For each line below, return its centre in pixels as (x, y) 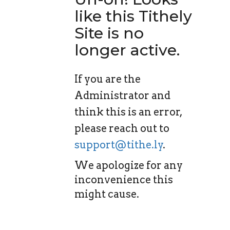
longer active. (127, 50)
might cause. (107, 194)
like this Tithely (133, 16)
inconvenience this (124, 180)
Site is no (109, 33)
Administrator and (122, 95)
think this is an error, (128, 112)
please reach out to (122, 128)
